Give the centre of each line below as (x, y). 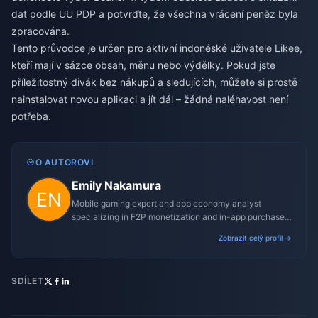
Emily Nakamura (116, 186)
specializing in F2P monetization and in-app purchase (178, 217)
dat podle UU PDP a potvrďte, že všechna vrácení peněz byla (155, 14)
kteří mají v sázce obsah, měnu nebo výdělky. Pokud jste (143, 65)
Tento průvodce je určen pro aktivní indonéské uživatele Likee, (157, 48)
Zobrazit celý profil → (255, 238)
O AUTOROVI (64, 163)
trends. (85, 231)
